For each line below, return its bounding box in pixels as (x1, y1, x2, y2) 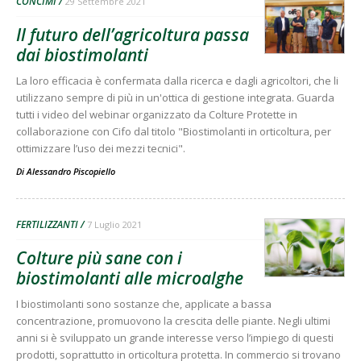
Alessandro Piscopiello (27, 164, 115, 177)
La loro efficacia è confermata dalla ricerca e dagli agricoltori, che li (16, 73, 338, 88)
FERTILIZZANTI (16, 217, 78, 231)
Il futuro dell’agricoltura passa (16, 23, 249, 46)
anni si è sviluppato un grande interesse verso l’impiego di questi (16, 330, 334, 345)
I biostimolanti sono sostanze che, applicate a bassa (16, 296, 272, 311)
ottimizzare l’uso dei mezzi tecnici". (16, 140, 185, 156)
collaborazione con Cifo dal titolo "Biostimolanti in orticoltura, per (16, 123, 331, 139)
